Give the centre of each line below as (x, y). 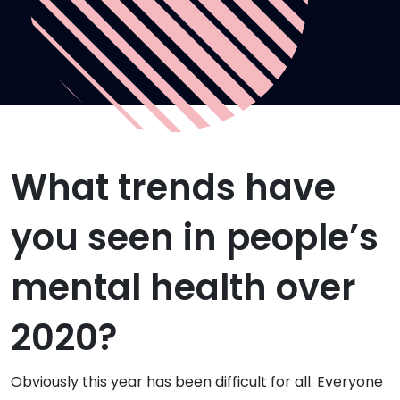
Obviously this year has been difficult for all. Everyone (197, 382)
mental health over (183, 288)
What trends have (173, 188)
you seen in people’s (195, 238)
